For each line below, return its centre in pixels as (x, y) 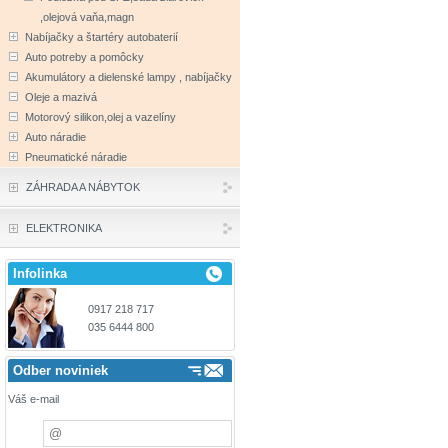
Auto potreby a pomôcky (84, 57)
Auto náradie (55, 137)
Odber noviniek (60, 370)
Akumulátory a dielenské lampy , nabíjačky (128, 77)
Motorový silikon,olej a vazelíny (100, 117)
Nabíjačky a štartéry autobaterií (101, 37)
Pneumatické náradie (76, 157)
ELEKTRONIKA (64, 228)
